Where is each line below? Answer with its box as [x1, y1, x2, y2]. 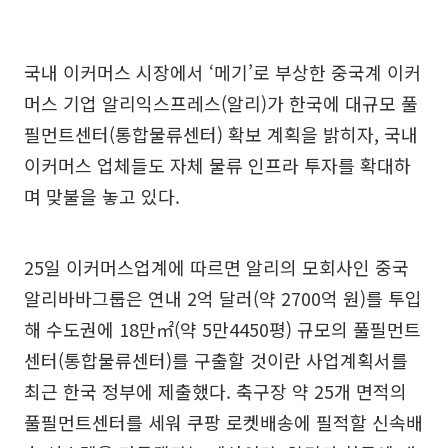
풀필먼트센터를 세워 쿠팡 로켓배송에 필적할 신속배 [24, 409, 423, 436]
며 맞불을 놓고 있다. [24, 183, 180, 210]
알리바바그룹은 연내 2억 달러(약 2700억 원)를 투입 [24, 285, 422, 312]
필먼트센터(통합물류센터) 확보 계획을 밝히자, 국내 [24, 121, 418, 148]
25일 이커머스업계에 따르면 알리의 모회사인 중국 [24, 254, 409, 281]
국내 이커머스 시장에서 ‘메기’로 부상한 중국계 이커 [24, 59, 421, 86]
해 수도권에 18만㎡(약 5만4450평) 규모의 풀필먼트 [24, 316, 421, 343]
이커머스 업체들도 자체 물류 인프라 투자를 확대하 [24, 152, 411, 179]
